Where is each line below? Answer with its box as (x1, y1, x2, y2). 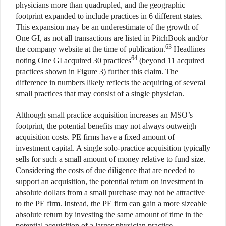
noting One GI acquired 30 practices (16, 55, 131, 65)
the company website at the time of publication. (16, 44, 165, 53)
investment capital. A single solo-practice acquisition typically (16, 143, 210, 152)
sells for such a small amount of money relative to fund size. (16, 154, 205, 163)
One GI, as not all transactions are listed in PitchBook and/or (16, 33, 208, 42)
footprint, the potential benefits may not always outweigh (16, 121, 196, 130)
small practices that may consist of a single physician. (16, 89, 184, 98)
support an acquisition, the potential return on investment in (16, 177, 203, 186)
